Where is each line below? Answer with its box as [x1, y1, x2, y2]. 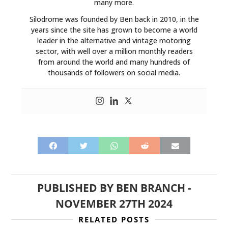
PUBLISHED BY [37, 181, 116, 195]
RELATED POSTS [78, 214, 150, 225]
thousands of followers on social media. [48, 68, 180, 78]
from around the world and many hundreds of [38, 57, 190, 67]
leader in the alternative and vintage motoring [37, 36, 191, 46]
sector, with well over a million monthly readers [35, 46, 193, 56]
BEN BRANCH [116, 181, 185, 195]
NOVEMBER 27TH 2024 [55, 196, 173, 211]
